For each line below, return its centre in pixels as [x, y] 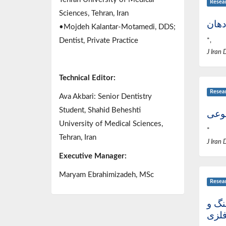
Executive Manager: [93, 156]
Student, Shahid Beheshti [100, 110]
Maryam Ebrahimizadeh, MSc [106, 175]
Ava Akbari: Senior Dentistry [105, 97]
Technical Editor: [87, 78]
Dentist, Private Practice [99, 41]
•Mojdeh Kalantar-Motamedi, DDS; [117, 27]
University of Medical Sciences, [111, 124]
